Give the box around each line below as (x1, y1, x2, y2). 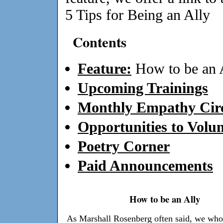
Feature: (78, 60, 131, 77)
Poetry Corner (78, 137, 170, 154)
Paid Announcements (78, 157, 213, 174)
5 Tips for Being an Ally (65, 6, 210, 23)
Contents (73, 31, 126, 52)
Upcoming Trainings (78, 79, 208, 96)
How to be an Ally (129, 192, 200, 206)
